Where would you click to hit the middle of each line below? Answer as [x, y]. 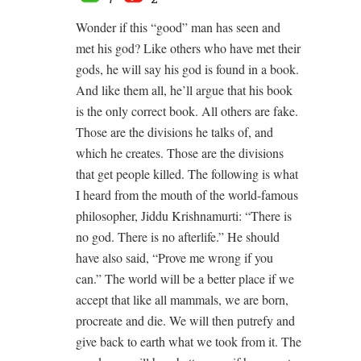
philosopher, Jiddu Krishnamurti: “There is [184, 215]
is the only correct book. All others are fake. [187, 110]
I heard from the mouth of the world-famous [187, 194]
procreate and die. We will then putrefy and [185, 320]
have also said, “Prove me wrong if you [174, 257]
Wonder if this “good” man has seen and [178, 27]
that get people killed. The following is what [187, 173]
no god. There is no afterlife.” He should [178, 236]
